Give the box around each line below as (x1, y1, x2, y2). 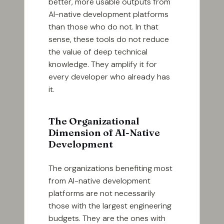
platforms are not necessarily (48, 188, 155, 199)
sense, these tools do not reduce (48, 34, 169, 45)
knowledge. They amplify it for (48, 59, 157, 70)
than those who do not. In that (48, 21, 158, 32)
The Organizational (48, 115, 139, 127)
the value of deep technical (48, 46, 147, 57)
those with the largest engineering (48, 200, 171, 211)
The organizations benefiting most (48, 163, 172, 174)
